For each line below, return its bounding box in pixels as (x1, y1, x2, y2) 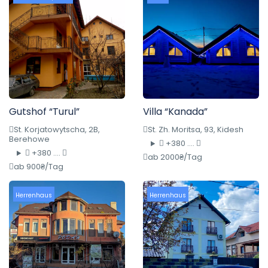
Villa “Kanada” (143, 105, 208, 119)
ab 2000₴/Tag (148, 151, 202, 163)
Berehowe (9, 133, 50, 145)
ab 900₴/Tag (14, 161, 63, 173)
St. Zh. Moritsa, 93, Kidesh (148, 124, 243, 136)
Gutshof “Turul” (9, 105, 80, 119)
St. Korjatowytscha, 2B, (14, 124, 100, 136)
